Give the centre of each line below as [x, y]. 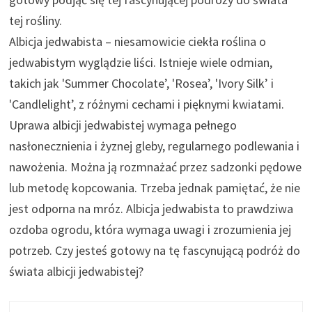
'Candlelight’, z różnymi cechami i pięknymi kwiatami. [147, 104]
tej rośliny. [36, 20]
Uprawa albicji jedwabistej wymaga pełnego [123, 125]
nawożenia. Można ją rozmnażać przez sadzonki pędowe [156, 166]
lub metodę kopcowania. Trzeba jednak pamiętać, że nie [155, 187]
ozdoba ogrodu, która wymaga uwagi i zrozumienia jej [150, 229]
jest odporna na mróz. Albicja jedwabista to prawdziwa [151, 208]
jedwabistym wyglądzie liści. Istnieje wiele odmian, [141, 62]
